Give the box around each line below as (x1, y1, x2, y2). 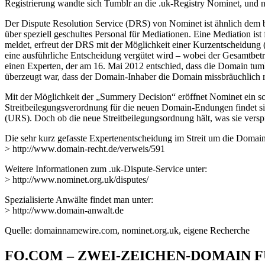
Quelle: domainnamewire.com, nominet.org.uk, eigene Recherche (5, 225, 250, 235)
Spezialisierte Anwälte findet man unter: (5, 194, 153, 205)
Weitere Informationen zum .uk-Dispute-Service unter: (5, 163, 207, 174)
